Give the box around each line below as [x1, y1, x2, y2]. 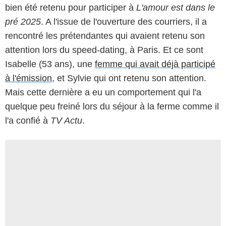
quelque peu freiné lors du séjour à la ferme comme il [5, 101, 219, 111]
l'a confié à [5, 115, 48, 126]
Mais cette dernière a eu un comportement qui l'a [5, 87, 201, 97]
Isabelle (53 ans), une [5, 59, 95, 69]
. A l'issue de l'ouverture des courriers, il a [41, 16, 207, 27]
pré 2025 [5, 16, 41, 27]
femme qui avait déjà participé [95, 59, 215, 69]
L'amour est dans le [134, 2, 215, 13]
